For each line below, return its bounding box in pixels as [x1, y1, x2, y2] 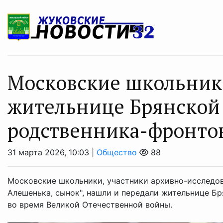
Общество [97, 147, 137, 158]
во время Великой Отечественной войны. [7, 200, 175, 210]
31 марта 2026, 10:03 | [7, 147, 97, 158]
